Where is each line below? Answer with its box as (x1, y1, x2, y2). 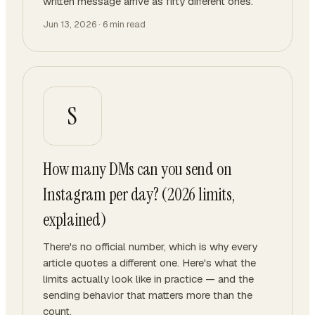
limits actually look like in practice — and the (43, 272, 254, 285)
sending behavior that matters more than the (43, 288, 252, 302)
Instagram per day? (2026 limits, (43, 184, 235, 205)
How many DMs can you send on (43, 158, 232, 180)
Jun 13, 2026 (43, 18, 96, 30)
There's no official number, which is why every (43, 240, 257, 253)
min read (108, 18, 146, 30)
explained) (43, 209, 107, 231)
